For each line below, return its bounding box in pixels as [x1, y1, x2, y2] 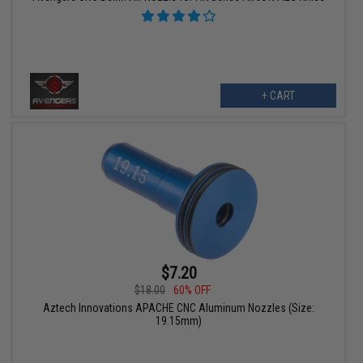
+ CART [261, 89, 295, 103]
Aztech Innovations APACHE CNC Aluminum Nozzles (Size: [43, 301, 315, 315]
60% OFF [173, 284, 211, 297]
